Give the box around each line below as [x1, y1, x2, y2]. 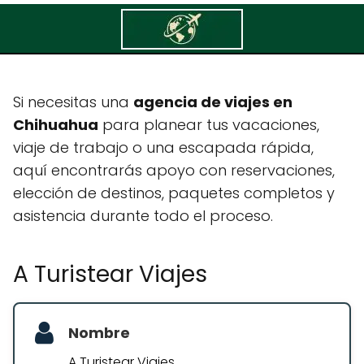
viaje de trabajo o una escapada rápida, [13, 137, 314, 158]
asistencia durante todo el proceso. [13, 206, 273, 226]
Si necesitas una [13, 92, 133, 112]
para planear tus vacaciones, [98, 115, 319, 135]
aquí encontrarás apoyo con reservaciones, [13, 160, 335, 180]
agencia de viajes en [133, 92, 292, 112]
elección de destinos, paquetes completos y [13, 183, 335, 203]
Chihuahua [13, 115, 98, 135]
